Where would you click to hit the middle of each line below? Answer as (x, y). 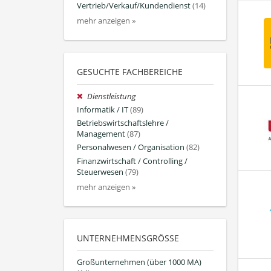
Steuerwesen (100, 172)
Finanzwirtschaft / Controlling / (132, 161)
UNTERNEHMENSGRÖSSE (126, 238)
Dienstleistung (112, 96)
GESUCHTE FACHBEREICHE (130, 71)
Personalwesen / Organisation (131, 148)
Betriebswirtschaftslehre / (123, 123)
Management (101, 134)
